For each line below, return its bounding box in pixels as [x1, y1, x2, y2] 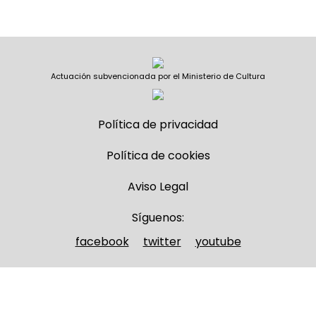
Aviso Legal [128, 178, 188, 195]
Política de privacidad [98, 116, 218, 133]
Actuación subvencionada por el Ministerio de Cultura [51, 71, 265, 82]
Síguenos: [132, 209, 184, 226]
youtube [195, 233, 241, 250]
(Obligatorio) [163, 279, 271, 303]
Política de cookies [106, 147, 210, 164]
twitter [142, 233, 181, 250]
